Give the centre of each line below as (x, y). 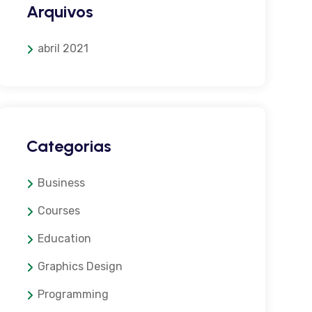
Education (64, 239)
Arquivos (60, 11)
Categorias (69, 146)
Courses (58, 211)
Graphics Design (80, 266)
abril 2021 (63, 48)
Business (61, 183)
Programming (73, 294)
